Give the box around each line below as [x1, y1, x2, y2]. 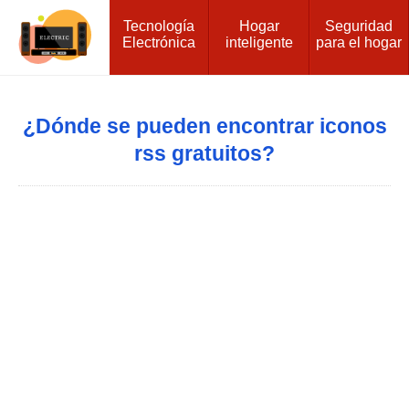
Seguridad [325, 17, 393, 34]
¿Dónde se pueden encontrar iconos [22, 114, 387, 138]
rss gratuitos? [134, 142, 275, 165]
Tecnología [123, 17, 195, 34]
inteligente [225, 34, 293, 50]
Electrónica [122, 34, 196, 50]
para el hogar [316, 34, 403, 50]
